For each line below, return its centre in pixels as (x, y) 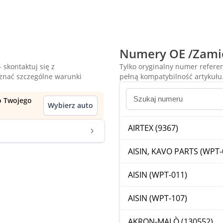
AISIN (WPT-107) (158, 198)
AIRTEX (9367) (153, 128)
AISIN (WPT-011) (158, 175)
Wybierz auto (70, 105)
